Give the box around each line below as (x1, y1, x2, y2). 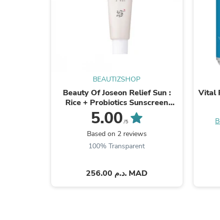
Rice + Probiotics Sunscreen (65, 97, 168, 108)
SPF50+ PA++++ (85, 107, 148, 118)
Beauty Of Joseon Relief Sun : (62, 87, 171, 98)
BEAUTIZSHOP (93, 74, 141, 84)
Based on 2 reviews (86, 129, 147, 138)
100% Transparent (88, 141, 145, 151)
